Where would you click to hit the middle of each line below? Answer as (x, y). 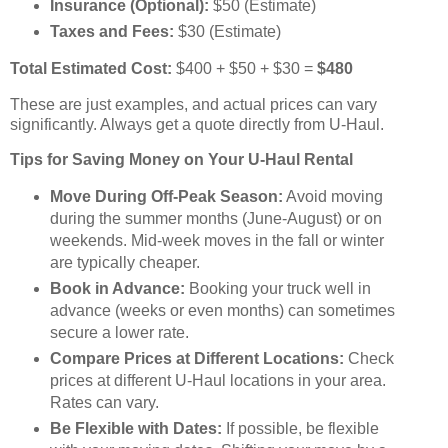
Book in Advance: (117, 289)
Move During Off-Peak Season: (166, 197)
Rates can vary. (104, 403)
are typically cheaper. (124, 263)
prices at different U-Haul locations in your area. (217, 381)
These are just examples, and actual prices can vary (193, 104)
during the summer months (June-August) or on (215, 219)
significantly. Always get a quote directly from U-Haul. (197, 124)
